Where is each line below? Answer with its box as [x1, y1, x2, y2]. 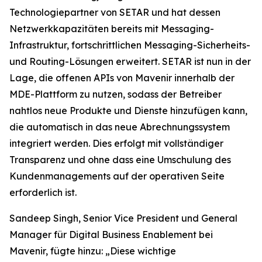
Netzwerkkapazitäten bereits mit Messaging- [9, 23, 214, 35]
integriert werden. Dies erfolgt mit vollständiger [9, 137, 223, 149]
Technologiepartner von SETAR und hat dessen [9, 6, 220, 18]
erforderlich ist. [9, 187, 77, 198]
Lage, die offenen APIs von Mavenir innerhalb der [9, 72, 235, 84]
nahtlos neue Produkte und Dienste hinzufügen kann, [9, 105, 247, 116]
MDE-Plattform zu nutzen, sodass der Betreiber [9, 88, 222, 100]
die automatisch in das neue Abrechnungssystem [9, 121, 230, 133]
